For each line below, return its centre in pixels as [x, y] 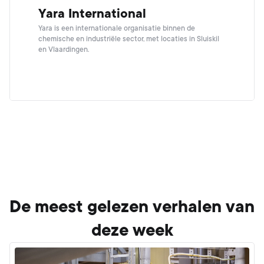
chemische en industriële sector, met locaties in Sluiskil [129, 39]
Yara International [92, 14]
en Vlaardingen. [64, 49]
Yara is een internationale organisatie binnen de [117, 28]
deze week [132, 230]
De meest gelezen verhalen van [132, 207]
